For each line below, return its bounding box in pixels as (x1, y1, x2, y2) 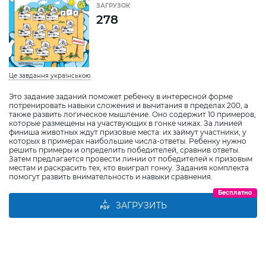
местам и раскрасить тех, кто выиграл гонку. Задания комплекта (9, 163, 249, 172)
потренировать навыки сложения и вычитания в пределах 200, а (9, 100, 248, 110)
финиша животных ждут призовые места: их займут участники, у (9, 127, 246, 137)
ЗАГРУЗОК (96, 1, 130, 9)
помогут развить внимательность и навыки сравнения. (9, 172, 213, 181)
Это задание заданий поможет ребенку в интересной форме (9, 91, 233, 101)
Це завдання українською (9, 71, 91, 80)
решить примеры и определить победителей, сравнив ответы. (9, 145, 240, 154)
